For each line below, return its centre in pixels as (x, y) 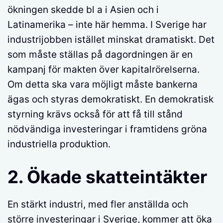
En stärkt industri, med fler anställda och (98, 204)
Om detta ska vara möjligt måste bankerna (103, 85)
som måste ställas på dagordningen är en (100, 55)
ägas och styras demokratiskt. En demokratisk (111, 100)
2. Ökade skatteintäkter (107, 176)
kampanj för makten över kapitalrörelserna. (104, 70)
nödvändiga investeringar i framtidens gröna (107, 129)
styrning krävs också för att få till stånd (95, 114)
